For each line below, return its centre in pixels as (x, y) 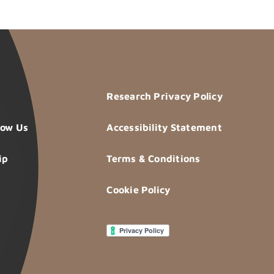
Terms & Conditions (154, 159)
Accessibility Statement (164, 128)
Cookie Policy (139, 190)
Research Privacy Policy (165, 96)
